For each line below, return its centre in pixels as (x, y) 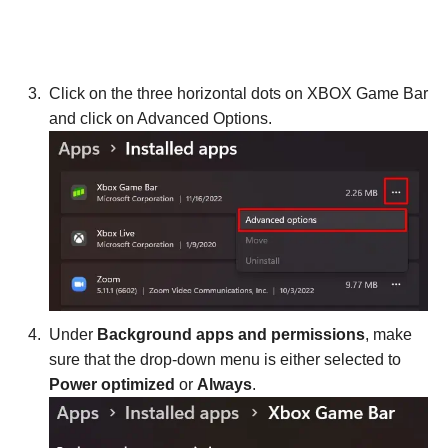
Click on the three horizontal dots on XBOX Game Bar (238, 93)
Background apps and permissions (231, 334)
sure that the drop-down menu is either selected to (225, 359)
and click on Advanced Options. (160, 118)
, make (388, 334)
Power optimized (112, 384)
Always (224, 384)
